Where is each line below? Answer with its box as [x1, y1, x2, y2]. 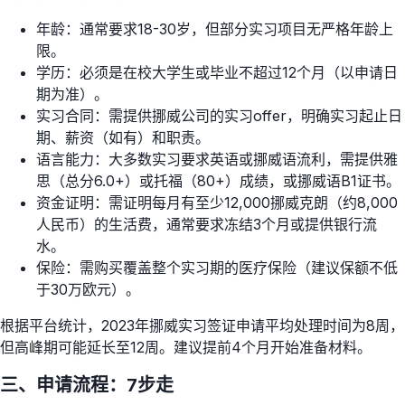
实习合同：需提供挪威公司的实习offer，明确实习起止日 [36, 107, 402, 126]
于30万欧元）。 [36, 280, 140, 299]
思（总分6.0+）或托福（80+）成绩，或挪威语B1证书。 [36, 172, 400, 191]
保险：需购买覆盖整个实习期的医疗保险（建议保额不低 [36, 259, 398, 278]
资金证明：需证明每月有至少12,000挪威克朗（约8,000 [36, 193, 398, 212]
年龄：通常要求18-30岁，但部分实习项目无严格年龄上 [36, 20, 393, 39]
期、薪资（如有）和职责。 [36, 128, 210, 147]
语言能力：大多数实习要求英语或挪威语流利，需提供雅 [36, 150, 398, 169]
